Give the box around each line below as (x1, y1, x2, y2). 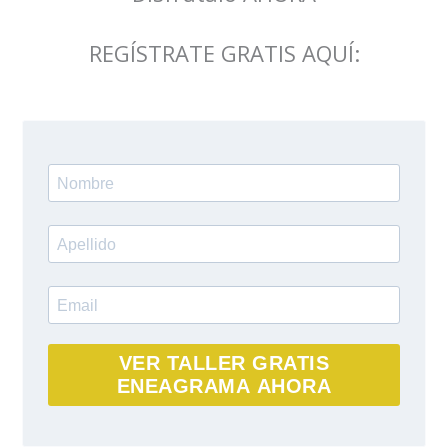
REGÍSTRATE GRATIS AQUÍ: (88, 37, 360, 68)
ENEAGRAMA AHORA (116, 374, 332, 397)
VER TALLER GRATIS (118, 351, 330, 374)
